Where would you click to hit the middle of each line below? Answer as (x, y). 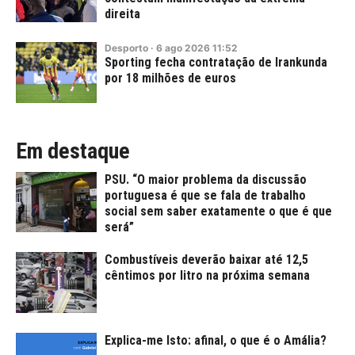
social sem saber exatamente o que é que (218, 211)
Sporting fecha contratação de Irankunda (216, 63)
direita (122, 13)
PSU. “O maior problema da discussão (206, 179)
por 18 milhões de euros (170, 78)
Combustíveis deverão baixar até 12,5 (206, 260)
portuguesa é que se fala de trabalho (205, 195)
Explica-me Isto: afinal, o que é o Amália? (216, 340)
